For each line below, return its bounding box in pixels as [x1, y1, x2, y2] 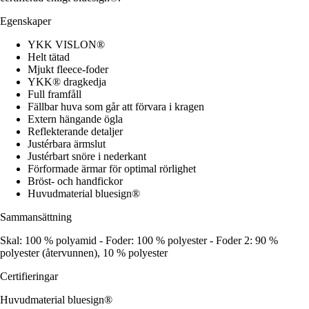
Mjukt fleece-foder [28, 63, 108, 75]
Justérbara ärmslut [28, 137, 106, 150]
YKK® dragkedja [28, 75, 106, 88]
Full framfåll [28, 88, 81, 100]
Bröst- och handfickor [28, 175, 123, 187]
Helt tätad [28, 50, 70, 63]
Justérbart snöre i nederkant [28, 150, 146, 162]
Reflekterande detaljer [28, 125, 123, 137]
